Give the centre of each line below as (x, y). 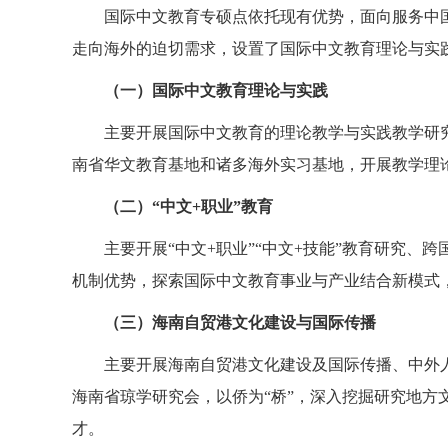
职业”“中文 (255, 248)
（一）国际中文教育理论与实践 (216, 90)
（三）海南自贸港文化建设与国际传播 (240, 322)
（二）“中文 (148, 206)
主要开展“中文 (155, 248)
